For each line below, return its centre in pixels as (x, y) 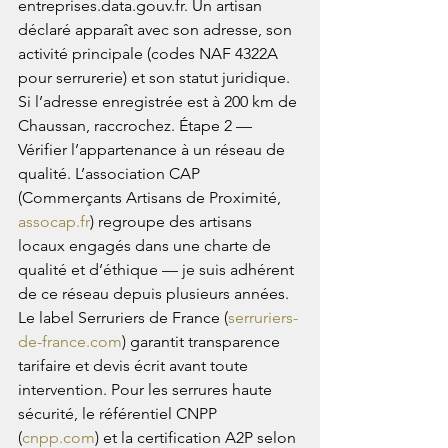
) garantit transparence (203, 342)
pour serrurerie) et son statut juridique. (156, 78)
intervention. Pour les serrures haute (147, 390)
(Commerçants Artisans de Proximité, (151, 198)
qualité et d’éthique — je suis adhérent (158, 270)
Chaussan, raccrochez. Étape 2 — (137, 126)
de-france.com (70, 342)
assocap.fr (54, 222)
